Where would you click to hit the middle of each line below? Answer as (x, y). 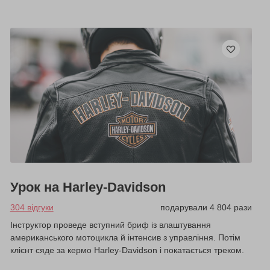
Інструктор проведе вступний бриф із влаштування (110, 225)
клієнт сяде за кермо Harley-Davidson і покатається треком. (127, 250)
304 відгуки (32, 208)
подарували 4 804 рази (206, 208)
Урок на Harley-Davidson (88, 187)
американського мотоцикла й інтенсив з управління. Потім (125, 238)
